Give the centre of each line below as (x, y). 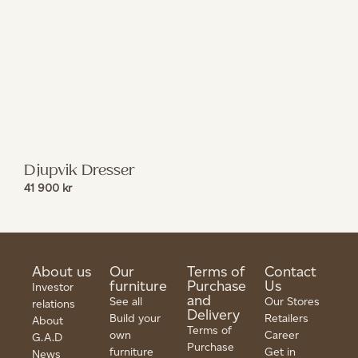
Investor (53, 287)
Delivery (213, 314)
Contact (290, 271)
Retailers (286, 318)
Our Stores (292, 301)
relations (54, 304)
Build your (135, 318)
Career (282, 335)
